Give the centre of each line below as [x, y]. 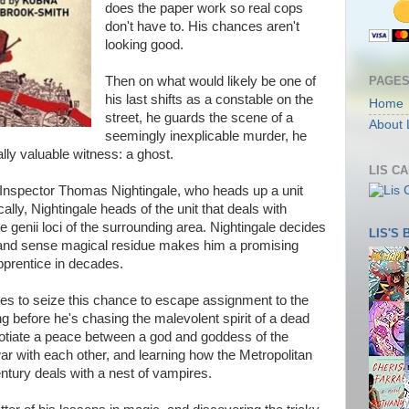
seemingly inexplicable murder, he [205, 136]
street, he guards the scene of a [199, 118]
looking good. [144, 45]
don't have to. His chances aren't [202, 26]
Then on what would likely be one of [210, 81]
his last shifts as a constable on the [209, 100]
